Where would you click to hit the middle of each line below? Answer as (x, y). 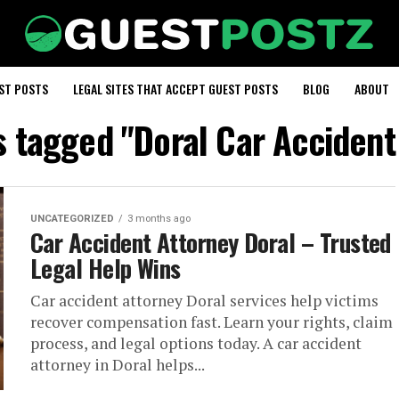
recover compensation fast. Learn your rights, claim (212, 322)
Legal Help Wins (106, 268)
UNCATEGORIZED (72, 219)
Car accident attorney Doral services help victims (204, 301)
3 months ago (159, 219)
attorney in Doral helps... (118, 365)
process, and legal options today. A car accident (196, 343)
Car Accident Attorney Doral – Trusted (211, 242)
